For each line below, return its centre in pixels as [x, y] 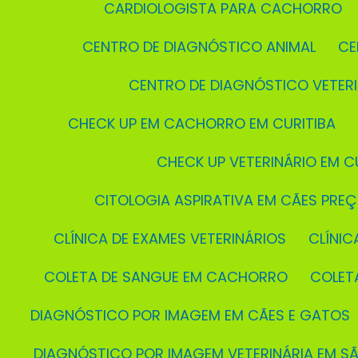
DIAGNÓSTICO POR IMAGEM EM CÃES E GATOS [195, 315]
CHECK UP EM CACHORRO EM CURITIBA [207, 123]
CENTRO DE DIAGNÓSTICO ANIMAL [204, 47]
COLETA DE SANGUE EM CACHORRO [171, 277]
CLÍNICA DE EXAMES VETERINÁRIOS [175, 239]
